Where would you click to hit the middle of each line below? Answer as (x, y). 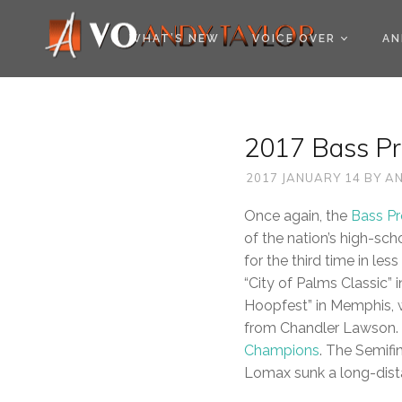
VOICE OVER (294, 39)
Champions (282, 350)
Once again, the (297, 216)
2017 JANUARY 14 (303, 178)
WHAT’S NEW (175, 39)
